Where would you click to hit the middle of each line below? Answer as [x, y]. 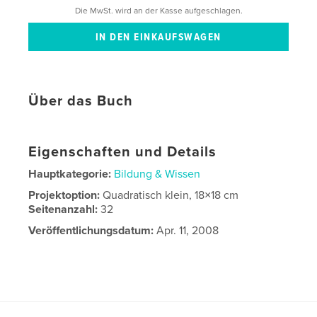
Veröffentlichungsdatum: [91, 231]
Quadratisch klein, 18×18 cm [171, 196]
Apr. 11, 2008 [186, 231]
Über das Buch [81, 102]
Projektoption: [66, 196]
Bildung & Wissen [157, 174]
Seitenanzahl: [65, 210]
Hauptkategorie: [70, 174]
